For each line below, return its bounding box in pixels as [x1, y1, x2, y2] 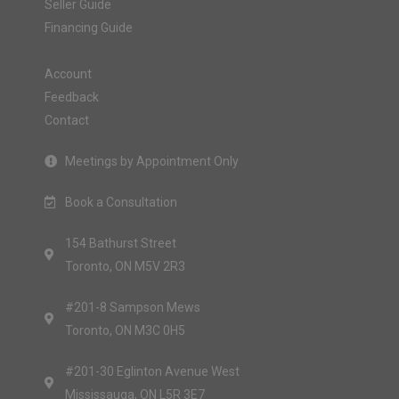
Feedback [45, 90, 99, 104]
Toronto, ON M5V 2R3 [64, 259, 185, 273]
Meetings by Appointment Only [64, 154, 239, 168]
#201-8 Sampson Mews [64, 300, 200, 314]
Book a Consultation [64, 195, 177, 209]
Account [45, 67, 92, 81]
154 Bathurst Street [64, 236, 176, 250]
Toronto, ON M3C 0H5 [64, 323, 185, 338]
